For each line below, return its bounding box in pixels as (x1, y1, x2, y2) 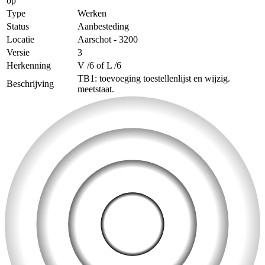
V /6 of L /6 (77, 60, 121, 70)
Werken (77, 8, 106, 18)
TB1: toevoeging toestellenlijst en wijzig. (77, 73, 230, 83)
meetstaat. (77, 83, 114, 94)
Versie (7, 47, 30, 57)
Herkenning (7, 60, 51, 70)
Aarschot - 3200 (77, 34, 138, 44)
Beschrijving (7, 78, 54, 89)
